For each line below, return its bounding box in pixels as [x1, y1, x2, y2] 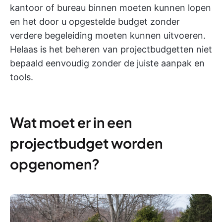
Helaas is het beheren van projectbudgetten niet [10, 44, 212, 55]
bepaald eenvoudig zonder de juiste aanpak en [10, 58, 205, 68]
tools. [10, 72, 33, 82]
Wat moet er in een [10, 113, 132, 131]
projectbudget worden [10, 134, 163, 152]
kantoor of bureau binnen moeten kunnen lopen [10, 2, 211, 13]
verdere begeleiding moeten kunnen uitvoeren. [10, 30, 206, 41]
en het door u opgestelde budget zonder [10, 16, 180, 27]
